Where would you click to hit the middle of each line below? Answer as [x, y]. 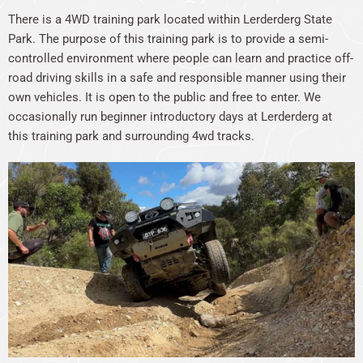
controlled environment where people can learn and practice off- [181, 58]
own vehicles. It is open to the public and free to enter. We [164, 97]
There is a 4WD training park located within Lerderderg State [170, 19]
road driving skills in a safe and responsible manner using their [177, 78]
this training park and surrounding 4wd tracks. [131, 136]
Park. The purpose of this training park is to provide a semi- [168, 39]
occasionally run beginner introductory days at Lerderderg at [170, 117]
